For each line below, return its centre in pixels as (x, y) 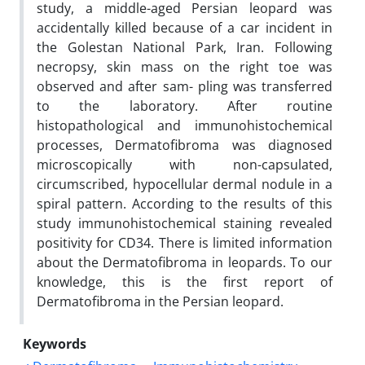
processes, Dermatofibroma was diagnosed (185, 145)
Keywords (55, 343)
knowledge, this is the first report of (185, 281)
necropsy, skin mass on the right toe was (185, 66)
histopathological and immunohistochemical (185, 125)
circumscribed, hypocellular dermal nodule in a (185, 184)
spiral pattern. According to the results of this (185, 203)
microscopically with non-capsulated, (185, 164)
